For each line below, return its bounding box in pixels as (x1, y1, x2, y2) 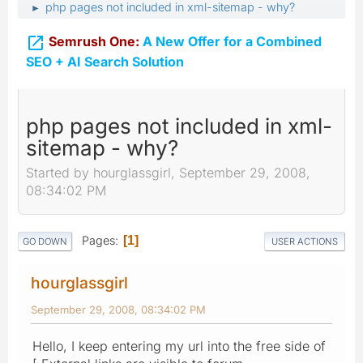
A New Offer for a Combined (139, 33, 322, 49)
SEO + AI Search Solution (26, 53, 184, 70)
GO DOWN (23, 235, 67, 247)
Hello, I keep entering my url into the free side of (32, 337, 326, 354)
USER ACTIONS (271, 235, 338, 247)
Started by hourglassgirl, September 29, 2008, (26, 164, 310, 181)
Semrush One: (49, 33, 139, 49)
